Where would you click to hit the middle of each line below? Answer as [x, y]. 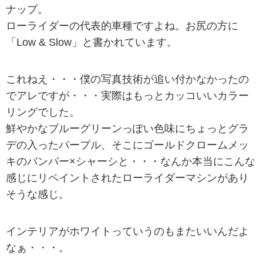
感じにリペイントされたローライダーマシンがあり [127, 178]
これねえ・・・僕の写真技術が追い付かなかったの [127, 79]
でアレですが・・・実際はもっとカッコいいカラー [127, 95]
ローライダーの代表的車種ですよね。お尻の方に [122, 26]
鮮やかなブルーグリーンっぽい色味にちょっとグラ [127, 128]
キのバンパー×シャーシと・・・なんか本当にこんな [131, 161]
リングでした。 [43, 112]
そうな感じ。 [38, 194]
